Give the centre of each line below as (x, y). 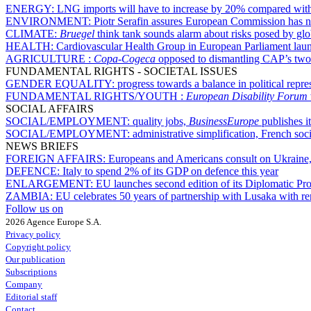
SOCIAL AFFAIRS (50, 108)
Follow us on (34, 208)
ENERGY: (31, 8)
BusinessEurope (224, 121)
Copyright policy (38, 246)
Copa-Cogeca (125, 58)
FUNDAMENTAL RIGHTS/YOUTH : (96, 96)
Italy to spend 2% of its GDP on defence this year (170, 171)
